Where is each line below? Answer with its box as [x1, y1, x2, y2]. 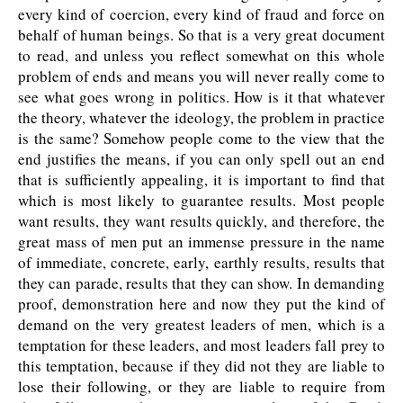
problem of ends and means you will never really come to [18, 66, 385, 87]
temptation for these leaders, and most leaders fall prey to [18, 335, 385, 356]
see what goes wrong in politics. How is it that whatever [18, 86, 385, 108]
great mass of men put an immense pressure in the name [18, 231, 385, 253]
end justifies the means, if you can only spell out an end [18, 148, 385, 170]
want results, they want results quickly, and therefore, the [18, 210, 385, 232]
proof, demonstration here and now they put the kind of [18, 293, 385, 315]
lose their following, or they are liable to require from [18, 376, 385, 398]
